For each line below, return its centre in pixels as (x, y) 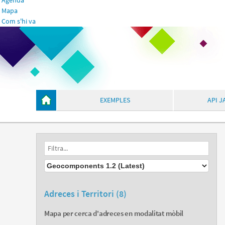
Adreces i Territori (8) (85, 194)
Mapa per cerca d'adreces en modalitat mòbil (114, 213)
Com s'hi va (19, 21)
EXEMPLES (115, 100)
